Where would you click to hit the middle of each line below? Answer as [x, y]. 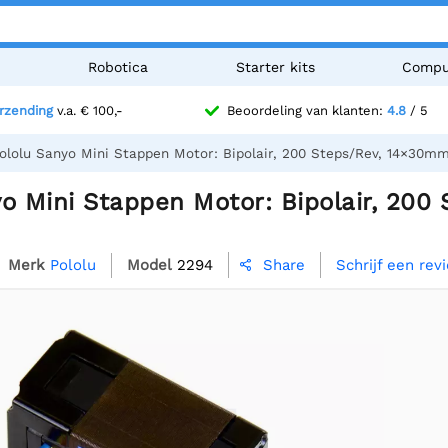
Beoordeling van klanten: [306, 111]
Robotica [118, 67]
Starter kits [275, 67]
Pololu [73, 264]
